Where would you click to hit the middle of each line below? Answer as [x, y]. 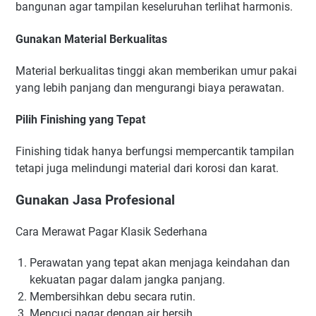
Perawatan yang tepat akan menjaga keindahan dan [160, 262]
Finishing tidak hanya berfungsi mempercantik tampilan [155, 152]
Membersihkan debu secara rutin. [113, 296]
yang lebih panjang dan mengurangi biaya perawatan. [150, 87]
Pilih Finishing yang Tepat [80, 120]
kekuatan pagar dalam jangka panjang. [127, 279]
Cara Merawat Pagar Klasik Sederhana [111, 231]
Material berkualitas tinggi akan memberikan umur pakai [156, 71]
